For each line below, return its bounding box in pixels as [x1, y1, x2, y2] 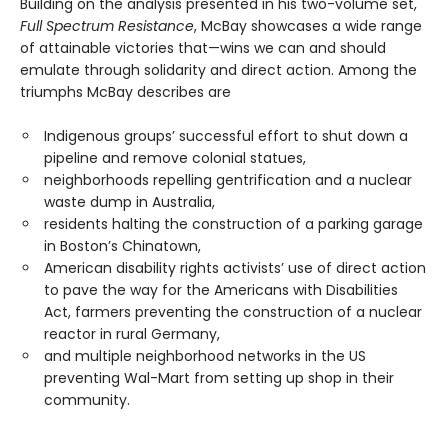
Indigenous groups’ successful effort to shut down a [44, 125, 408, 146]
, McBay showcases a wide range [194, 15, 422, 36]
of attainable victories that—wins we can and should [20, 37, 386, 58]
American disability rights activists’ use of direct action [44, 257, 426, 278]
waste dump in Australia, [44, 191, 215, 212]
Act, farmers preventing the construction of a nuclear [44, 301, 422, 322]
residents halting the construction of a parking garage [44, 213, 423, 234]
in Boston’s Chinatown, [44, 235, 201, 256]
